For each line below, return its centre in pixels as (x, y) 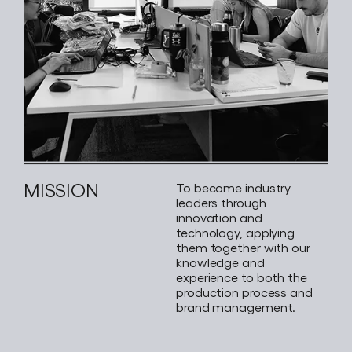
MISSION (61, 190)
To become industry (234, 188)
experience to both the (242, 277)
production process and (244, 292)
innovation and (219, 218)
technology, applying (235, 233)
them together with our (243, 247)
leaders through (221, 203)
